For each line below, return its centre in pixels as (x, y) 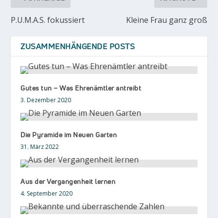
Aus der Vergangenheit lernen (68, 181)
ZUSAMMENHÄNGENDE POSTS (78, 46)
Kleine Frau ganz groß (166, 20)
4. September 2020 (47, 193)
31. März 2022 (40, 146)
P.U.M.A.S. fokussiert (48, 20)
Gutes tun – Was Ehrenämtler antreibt (81, 88)
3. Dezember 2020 (46, 100)
